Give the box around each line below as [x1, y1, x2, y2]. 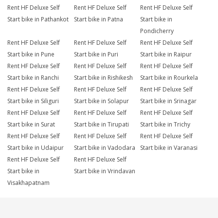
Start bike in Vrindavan [73, 167, 135, 176]
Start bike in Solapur [73, 97, 129, 106]
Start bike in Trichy [140, 120, 191, 129]
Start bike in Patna [73, 15, 123, 24]
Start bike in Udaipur [7, 144, 64, 152]
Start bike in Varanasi [140, 144, 198, 152]
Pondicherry [140, 27, 174, 36]
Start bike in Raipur [140, 50, 192, 59]
